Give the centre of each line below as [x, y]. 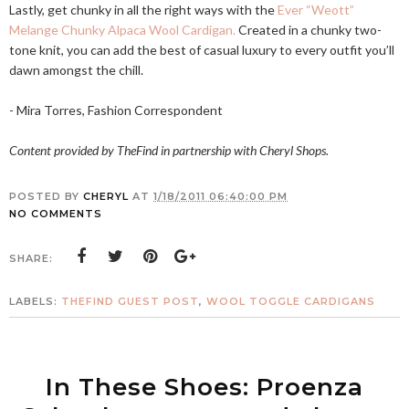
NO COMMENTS [56, 214]
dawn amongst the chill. [76, 70]
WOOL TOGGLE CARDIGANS [291, 301]
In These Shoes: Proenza [204, 387]
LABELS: [35, 301]
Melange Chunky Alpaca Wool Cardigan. [122, 30]
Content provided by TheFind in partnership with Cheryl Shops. [169, 150]
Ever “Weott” [316, 10]
